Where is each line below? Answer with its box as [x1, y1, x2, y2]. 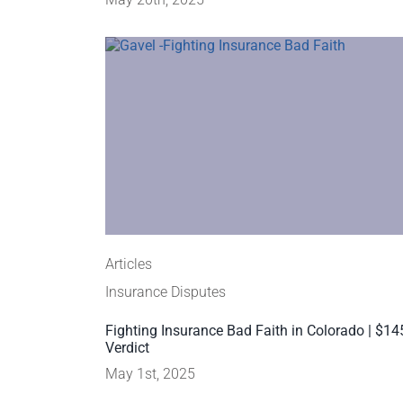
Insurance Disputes [105, 283, 226, 300]
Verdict [105, 339, 149, 356]
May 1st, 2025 [105, 365, 195, 382]
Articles [105, 255, 152, 273]
